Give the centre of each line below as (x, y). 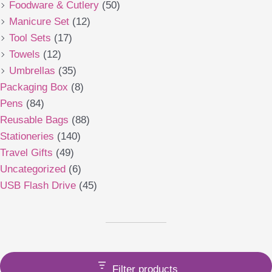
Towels (25, 54)
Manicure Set (39, 21)
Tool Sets (30, 38)
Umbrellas (32, 70)
